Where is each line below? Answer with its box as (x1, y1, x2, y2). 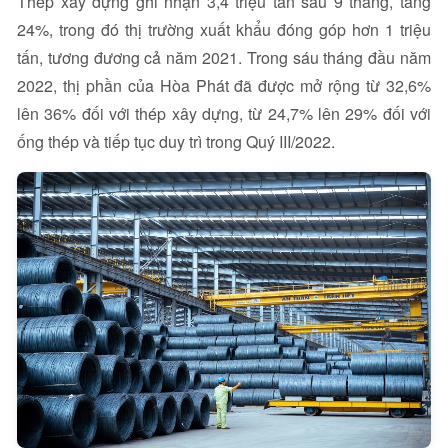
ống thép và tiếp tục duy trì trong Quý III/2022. (17, 130, 335, 153)
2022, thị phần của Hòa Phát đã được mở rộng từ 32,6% (17, 74, 431, 97)
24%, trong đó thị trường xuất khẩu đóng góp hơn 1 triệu (17, 18, 431, 41)
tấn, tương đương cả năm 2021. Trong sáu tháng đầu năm (17, 46, 431, 69)
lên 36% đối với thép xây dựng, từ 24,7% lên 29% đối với (17, 102, 431, 125)
